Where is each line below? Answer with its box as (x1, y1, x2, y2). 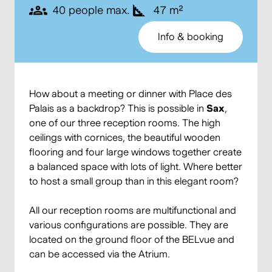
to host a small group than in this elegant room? (29, 175, 239, 188)
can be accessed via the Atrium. (29, 248, 170, 260)
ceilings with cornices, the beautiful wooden (29, 132, 220, 144)
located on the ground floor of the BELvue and (29, 234, 234, 246)
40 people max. (52, 4, 130, 17)
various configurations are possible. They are (29, 219, 228, 231)
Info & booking (158, 31, 223, 43)
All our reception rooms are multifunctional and (29, 205, 236, 217)
